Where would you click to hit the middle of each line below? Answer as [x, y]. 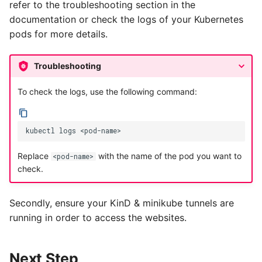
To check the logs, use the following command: [107, 92]
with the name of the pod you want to [168, 156]
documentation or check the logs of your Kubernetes [126, 19]
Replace [34, 156]
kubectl [40, 131]
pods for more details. [58, 34]
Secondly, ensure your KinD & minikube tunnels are [122, 203]
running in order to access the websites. [98, 217]
